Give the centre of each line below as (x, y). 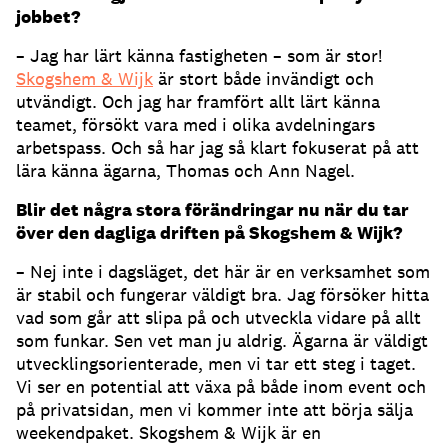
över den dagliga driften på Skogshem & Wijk (204, 232)
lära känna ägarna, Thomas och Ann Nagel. (185, 170)
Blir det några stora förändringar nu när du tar (212, 209)
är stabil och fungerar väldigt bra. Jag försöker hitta (222, 294)
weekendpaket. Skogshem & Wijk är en (168, 432)
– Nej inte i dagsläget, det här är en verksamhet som (223, 271)
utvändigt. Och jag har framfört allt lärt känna (198, 101)
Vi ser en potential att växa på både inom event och (221, 386)
